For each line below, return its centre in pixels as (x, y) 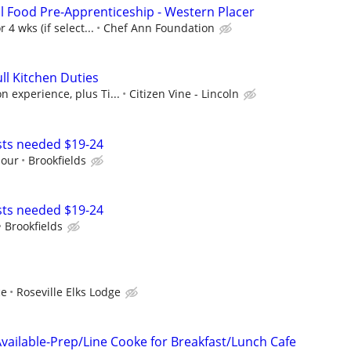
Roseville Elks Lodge (69, 291)
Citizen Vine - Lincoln (184, 94)
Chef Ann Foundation (159, 28)
